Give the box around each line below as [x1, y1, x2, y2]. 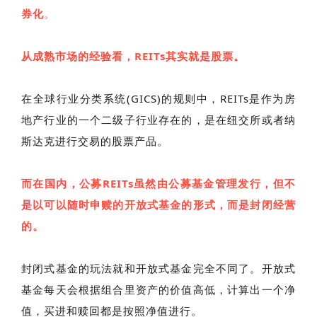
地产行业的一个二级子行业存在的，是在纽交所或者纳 [21, 112, 296, 127]
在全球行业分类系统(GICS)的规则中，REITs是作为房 [21, 91, 296, 105]
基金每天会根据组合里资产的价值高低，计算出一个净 [21, 282, 296, 296]
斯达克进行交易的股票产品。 [21, 133, 168, 148]
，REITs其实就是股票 [123, 48, 234, 63]
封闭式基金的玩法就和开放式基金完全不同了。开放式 [21, 260, 296, 275]
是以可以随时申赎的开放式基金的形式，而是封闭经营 [21, 197, 296, 212]
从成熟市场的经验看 [21, 48, 123, 63]
